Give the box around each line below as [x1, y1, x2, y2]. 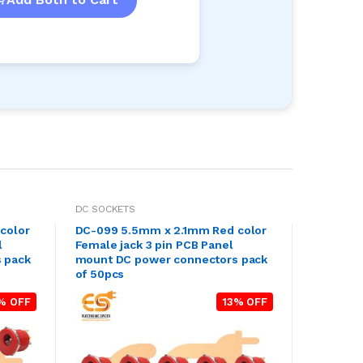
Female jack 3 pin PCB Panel [75, 237, 233, 251]
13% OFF [222, 295, 267, 308]
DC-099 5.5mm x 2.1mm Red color [75, 223, 267, 237]
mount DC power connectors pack [75, 252, 268, 266]
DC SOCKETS [75, 203, 136, 215]
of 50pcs [75, 267, 125, 280]
